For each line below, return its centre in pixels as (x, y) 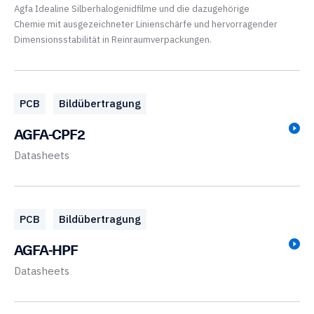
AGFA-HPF (46, 250)
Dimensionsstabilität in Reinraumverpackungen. (113, 40)
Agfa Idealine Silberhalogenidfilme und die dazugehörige (132, 9)
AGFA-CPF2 (49, 134)
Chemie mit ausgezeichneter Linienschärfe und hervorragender (146, 24)
